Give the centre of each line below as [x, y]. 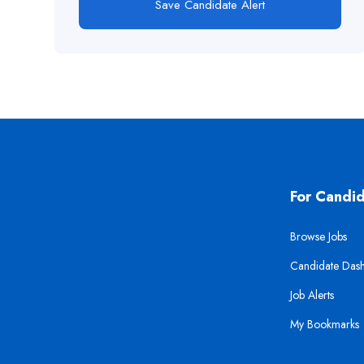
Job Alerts [312, 295]
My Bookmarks [325, 324]
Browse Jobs [318, 236]
